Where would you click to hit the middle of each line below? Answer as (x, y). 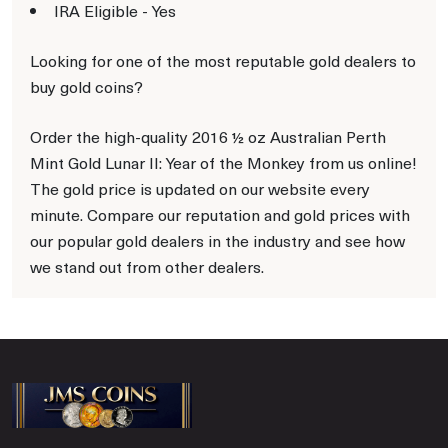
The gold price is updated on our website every (200, 188)
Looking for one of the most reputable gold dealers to (223, 60)
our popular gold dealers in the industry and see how (217, 240)
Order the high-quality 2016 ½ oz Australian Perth (208, 136)
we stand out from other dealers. (147, 266)
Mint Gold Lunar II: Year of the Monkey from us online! (223, 162)
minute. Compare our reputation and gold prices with (220, 214)
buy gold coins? (86, 86)
